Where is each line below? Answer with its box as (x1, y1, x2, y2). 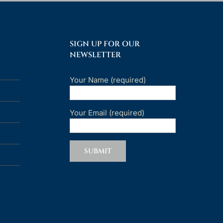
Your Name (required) (69, 75, 146, 85)
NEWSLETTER (69, 50, 121, 60)
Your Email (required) (69, 108, 144, 117)
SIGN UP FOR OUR (69, 39, 140, 49)
